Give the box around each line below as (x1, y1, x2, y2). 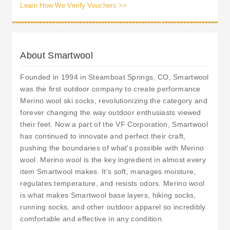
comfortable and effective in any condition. (20, 214, 164, 223)
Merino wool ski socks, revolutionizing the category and (20, 96, 207, 105)
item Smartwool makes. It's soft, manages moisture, (20, 167, 196, 176)
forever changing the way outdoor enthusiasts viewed (20, 108, 201, 117)
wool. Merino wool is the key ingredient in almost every (20, 155, 206, 164)
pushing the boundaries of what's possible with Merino (20, 143, 204, 152)
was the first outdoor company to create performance (20, 84, 201, 93)
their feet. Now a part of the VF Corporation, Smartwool (20, 120, 208, 128)
